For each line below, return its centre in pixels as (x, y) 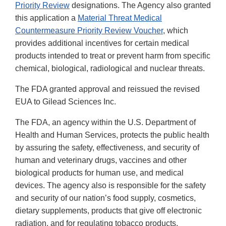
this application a (46, 18)
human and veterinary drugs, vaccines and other (101, 160)
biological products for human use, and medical (99, 173)
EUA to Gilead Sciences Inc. (66, 102)
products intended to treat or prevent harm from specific (113, 56)
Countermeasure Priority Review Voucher (89, 31)
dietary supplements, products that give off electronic (108, 211)
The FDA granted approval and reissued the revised (107, 89)
